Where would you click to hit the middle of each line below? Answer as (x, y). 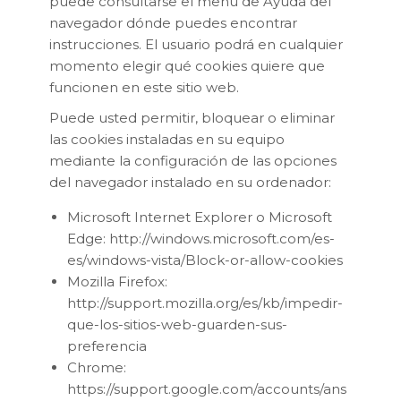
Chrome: (97, 367)
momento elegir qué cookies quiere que (187, 65)
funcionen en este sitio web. (144, 87)
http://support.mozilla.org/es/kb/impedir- (205, 303)
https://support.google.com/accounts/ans (207, 388)
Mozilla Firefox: (117, 281)
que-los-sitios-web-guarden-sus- (177, 324)
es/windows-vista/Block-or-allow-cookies (205, 260)
